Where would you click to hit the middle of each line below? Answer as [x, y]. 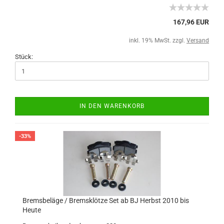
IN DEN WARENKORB [112, 106]
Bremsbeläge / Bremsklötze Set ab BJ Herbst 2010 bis [106, 200]
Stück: [24, 57]
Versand [198, 40]
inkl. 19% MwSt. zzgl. [158, 40]
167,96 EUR [191, 22]
